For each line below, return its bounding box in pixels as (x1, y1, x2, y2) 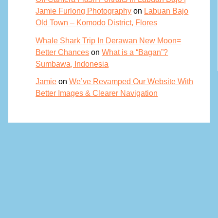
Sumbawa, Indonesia (36, 59, 109, 68)
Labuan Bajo (144, 6, 189, 16)
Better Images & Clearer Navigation (36, 88, 158, 97)
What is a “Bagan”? (102, 47, 168, 56)
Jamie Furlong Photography (36, 6, 132, 16)
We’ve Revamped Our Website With (69, 76, 194, 86)
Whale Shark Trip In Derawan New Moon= (36, 36, 182, 45)
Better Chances (36, 47, 90, 56)
